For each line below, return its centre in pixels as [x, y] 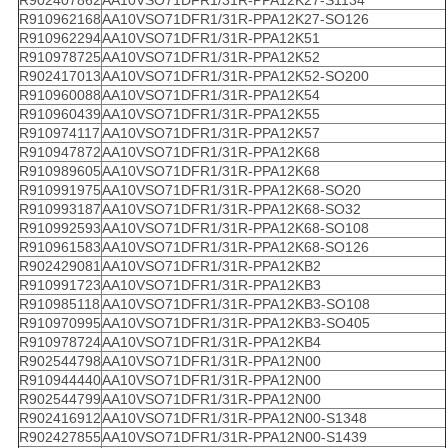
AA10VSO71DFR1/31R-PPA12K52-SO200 [235, 76]
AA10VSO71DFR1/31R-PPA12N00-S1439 [234, 437]
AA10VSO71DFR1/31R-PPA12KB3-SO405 [235, 323]
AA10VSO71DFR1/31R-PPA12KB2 [211, 266]
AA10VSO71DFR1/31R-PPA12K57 [210, 133]
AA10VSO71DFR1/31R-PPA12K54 [210, 95]
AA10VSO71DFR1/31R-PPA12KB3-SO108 [235, 304]
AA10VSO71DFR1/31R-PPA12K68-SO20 [231, 190]
